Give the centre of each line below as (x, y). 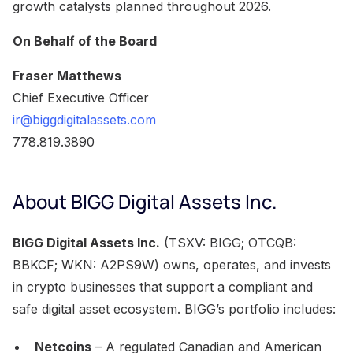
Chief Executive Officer (81, 97)
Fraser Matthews (67, 75)
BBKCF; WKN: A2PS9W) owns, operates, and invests (172, 264)
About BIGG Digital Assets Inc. (145, 201)
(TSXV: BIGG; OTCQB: (228, 242)
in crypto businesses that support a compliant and (163, 286)
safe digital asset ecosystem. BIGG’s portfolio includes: (174, 308)
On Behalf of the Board (85, 41)
